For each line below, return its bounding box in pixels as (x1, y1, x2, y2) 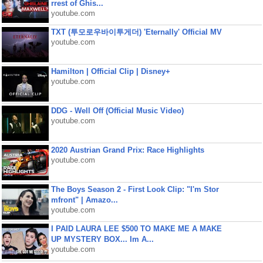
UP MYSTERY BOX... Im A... (50, 235, 154, 244)
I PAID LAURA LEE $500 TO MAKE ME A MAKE (50, 224, 222, 233)
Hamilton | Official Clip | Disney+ (50, 67, 170, 76)
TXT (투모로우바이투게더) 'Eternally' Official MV (50, 28, 222, 36)
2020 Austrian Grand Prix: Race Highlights (50, 146, 204, 154)
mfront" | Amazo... (50, 195, 118, 204)
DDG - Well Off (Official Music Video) (50, 106, 184, 115)
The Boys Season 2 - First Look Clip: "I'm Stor (50, 185, 219, 194)
